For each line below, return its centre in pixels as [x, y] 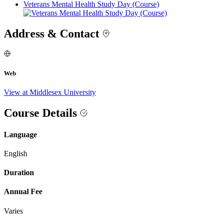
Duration [19, 173]
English [16, 153]
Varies [13, 211]
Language [20, 134]
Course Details [42, 113]
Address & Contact [53, 34]
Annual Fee [23, 192]
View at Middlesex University [50, 92]
